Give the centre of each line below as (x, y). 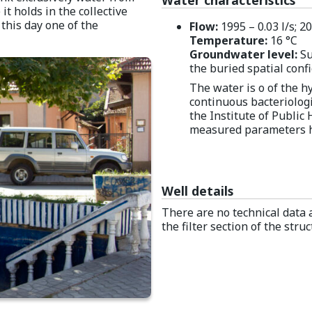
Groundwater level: (243, 54)
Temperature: (228, 40)
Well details (197, 190)
